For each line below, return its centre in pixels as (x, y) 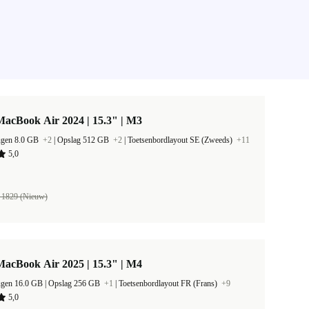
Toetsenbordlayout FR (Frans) (169, 283)
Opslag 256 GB (75, 283)
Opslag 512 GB (84, 140)
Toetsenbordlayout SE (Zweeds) (181, 140)
